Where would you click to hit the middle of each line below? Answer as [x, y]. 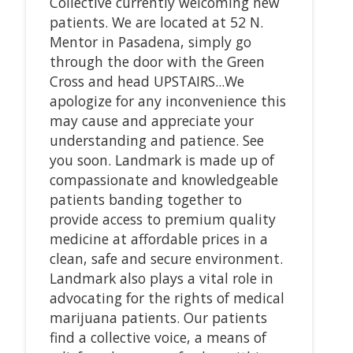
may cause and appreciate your [151, 120]
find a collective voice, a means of [158, 337]
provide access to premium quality [162, 219]
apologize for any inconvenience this [167, 100]
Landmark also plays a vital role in [161, 278]
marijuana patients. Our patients [158, 317]
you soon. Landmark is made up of [162, 160]
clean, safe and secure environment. [166, 258]
